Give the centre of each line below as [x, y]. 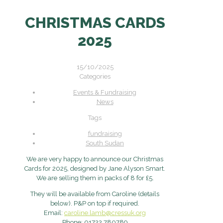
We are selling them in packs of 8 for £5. [95, 178]
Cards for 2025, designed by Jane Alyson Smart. [95, 168]
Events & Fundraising [105, 92]
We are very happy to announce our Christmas [95, 159]
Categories [95, 76]
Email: [54, 213]
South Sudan [105, 143]
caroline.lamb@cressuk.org [105, 213]
